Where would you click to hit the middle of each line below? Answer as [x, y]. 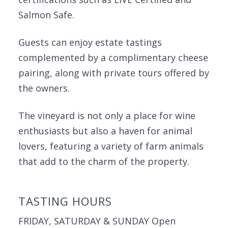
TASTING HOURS [65, 201]
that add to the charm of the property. [104, 161]
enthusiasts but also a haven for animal [105, 131]
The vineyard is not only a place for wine [107, 116]
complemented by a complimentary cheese [113, 58]
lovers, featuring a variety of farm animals [111, 146]
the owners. [44, 88]
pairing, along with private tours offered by [114, 73]
